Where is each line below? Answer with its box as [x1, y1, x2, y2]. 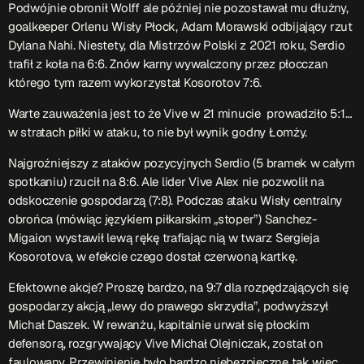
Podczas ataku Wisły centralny [175, 192, 343, 208]
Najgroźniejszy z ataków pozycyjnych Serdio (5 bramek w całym [8, 154, 355, 171]
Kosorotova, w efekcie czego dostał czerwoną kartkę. [8, 248, 300, 264]
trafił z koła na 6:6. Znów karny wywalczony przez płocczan [8, 55, 328, 71]
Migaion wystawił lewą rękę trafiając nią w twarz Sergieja [8, 229, 319, 245]
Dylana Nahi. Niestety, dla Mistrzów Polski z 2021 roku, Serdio [8, 37, 345, 53]
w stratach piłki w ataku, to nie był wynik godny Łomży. [8, 123, 308, 140]
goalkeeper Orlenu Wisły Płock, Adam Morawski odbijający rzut [8, 18, 353, 34]
